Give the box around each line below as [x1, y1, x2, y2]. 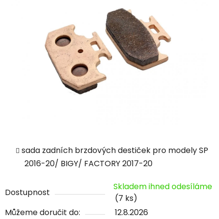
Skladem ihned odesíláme [113, 181, 212, 193]
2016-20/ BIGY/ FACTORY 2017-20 [24, 158, 153, 170]
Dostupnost [5, 187, 50, 198]
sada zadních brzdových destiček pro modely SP [22, 145, 208, 156]
